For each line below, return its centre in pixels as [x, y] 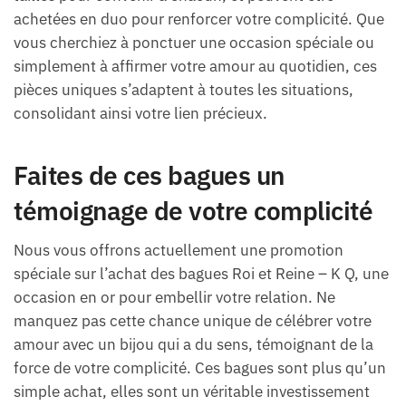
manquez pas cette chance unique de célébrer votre [193, 321]
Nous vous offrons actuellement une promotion [179, 251]
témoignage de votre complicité [193, 211]
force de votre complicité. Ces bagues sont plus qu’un [200, 368]
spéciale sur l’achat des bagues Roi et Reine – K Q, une [201, 274]
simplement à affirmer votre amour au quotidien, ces [195, 66]
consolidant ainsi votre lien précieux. [140, 113]
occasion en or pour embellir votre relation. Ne [174, 298]
